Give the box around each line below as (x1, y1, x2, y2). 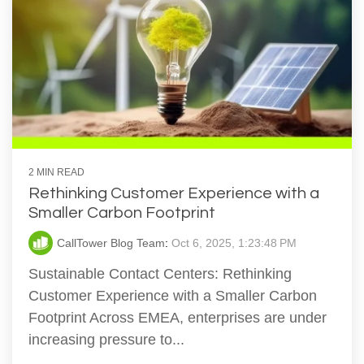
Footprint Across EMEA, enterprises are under (28, 309, 327, 326)
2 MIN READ (28, 166, 84, 178)
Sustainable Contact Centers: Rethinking (28, 265, 292, 282)
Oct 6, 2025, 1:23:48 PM (171, 236, 297, 249)
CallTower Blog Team (57, 236, 165, 249)
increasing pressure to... (28, 331, 184, 348)
